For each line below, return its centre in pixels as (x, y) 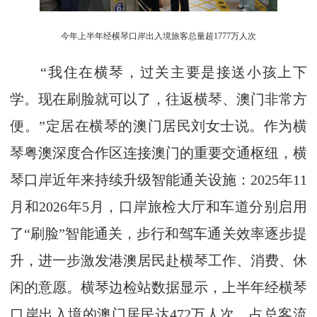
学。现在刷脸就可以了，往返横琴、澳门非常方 (158, 99)
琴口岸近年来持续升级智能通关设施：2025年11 (158, 180)
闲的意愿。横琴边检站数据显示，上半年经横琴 (158, 287)
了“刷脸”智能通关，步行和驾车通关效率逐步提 (158, 234)
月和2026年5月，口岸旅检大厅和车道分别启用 (158, 207)
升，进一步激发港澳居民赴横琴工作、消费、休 (158, 260)
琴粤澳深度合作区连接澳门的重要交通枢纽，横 (158, 153)
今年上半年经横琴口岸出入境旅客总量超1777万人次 (158, 36)
